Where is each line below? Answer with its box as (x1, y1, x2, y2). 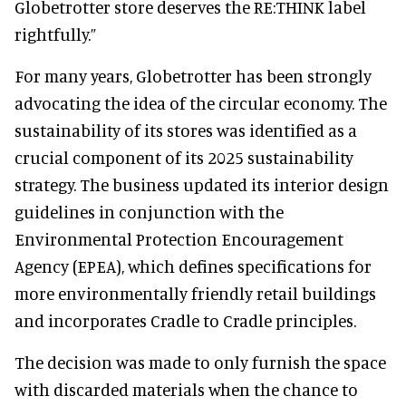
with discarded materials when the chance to (14, 378, 358, 400)
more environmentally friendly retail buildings (14, 282, 376, 304)
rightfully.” (14, 23, 96, 44)
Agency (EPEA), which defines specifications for (14, 255, 372, 276)
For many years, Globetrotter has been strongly (14, 64, 372, 86)
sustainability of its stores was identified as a (14, 119, 357, 140)
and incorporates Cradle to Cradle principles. (14, 309, 356, 331)
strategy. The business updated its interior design (14, 173, 389, 195)
